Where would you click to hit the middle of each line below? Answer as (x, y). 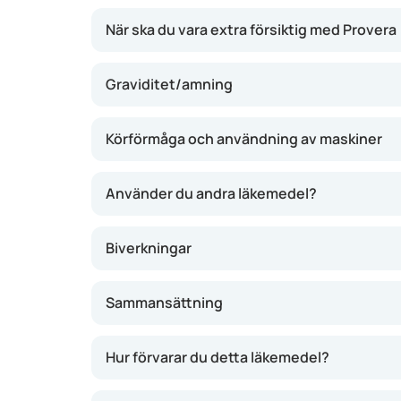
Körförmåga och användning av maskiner (244, 139)
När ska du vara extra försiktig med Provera (251, 30)
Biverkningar (149, 248)
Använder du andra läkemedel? (211, 193)
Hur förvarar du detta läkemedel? (218, 357)
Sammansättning (164, 303)
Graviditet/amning (169, 84)
